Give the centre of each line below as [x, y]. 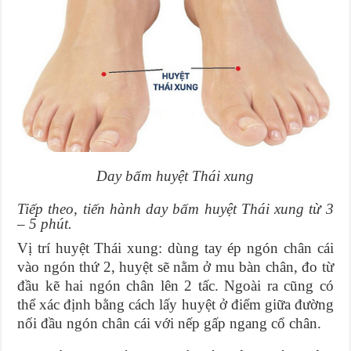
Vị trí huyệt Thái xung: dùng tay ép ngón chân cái [175, 248]
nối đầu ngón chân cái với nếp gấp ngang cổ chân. [170, 324]
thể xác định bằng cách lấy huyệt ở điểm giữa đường [175, 305]
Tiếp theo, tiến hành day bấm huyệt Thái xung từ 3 [175, 209]
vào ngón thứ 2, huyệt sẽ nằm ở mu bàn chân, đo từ [175, 267]
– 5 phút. [45, 224]
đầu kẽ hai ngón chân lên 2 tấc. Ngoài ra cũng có [175, 286]
